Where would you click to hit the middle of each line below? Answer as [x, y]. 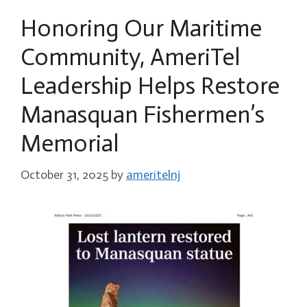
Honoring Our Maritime [141, 28]
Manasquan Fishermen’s [143, 114]
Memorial [70, 143]
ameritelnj [153, 174]
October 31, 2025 [64, 174]
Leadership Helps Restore [150, 85]
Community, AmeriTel [131, 57]
